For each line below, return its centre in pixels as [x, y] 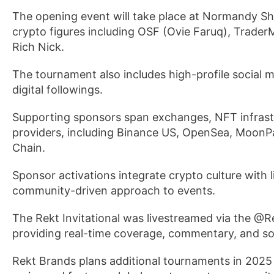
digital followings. [57, 90]
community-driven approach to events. [114, 191]
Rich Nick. [38, 47]
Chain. [29, 148]
